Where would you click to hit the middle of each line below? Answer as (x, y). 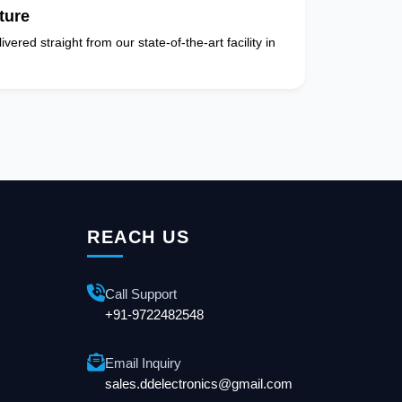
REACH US (139, 237)
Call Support (141, 294)
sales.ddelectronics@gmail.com (199, 384)
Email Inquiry (144, 363)
